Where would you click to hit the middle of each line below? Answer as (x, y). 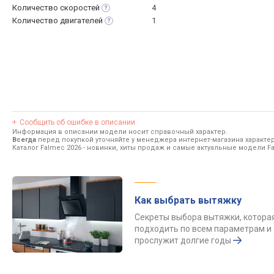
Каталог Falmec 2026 (47, 148)
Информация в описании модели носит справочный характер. (120, 132)
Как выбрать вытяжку (188, 200)
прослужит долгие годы (183, 240)
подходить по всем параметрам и (203, 229)
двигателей (81, 20)
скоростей (80, 8)
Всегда (24, 140)
